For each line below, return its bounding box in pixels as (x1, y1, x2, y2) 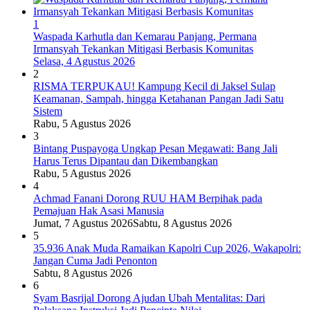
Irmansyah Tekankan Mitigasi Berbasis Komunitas (33, 43, 253, 55)
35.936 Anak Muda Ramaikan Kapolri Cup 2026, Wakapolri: (33, 242, 301, 255)
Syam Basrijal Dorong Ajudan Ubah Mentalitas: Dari (33, 292, 265, 304)
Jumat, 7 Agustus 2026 (33, 217, 133, 230)
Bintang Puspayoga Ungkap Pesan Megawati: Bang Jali (33, 143, 277, 155)
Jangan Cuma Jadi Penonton (33, 255, 157, 267)
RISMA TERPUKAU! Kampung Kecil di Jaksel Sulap (33, 80, 275, 93)
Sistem (33, 105, 62, 118)
